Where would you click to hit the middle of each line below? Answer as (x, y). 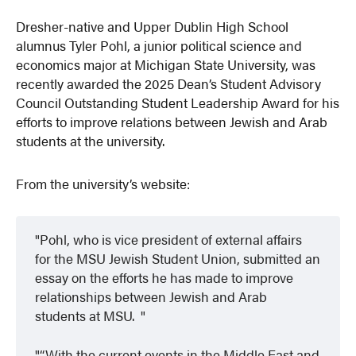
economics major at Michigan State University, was (166, 64)
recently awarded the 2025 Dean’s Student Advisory (169, 83)
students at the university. (91, 140)
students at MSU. (88, 316)
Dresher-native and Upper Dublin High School (153, 26)
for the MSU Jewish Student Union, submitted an (178, 259)
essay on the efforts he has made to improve (164, 278)
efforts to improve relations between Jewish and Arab (172, 121)
